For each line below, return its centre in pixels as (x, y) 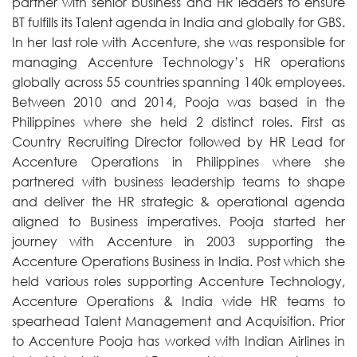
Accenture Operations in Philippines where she (178, 161)
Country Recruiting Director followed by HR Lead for (178, 141)
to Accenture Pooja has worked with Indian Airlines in (178, 341)
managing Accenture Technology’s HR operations (178, 62)
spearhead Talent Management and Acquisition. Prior (178, 321)
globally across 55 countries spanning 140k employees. (178, 82)
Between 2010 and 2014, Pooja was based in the (178, 102)
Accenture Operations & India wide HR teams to (178, 301)
